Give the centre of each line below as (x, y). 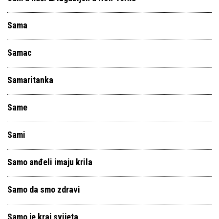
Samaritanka (30, 80)
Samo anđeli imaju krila (50, 162)
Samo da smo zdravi (44, 189)
